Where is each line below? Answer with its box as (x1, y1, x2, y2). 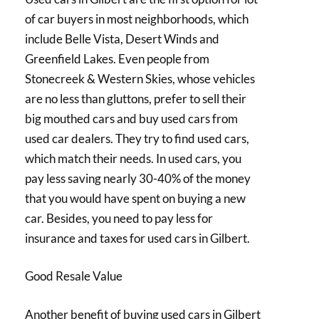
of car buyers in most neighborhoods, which (25, 11, 249, 26)
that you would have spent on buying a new (25, 190, 246, 206)
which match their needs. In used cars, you (25, 150, 241, 166)
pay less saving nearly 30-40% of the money (25, 170, 251, 186)
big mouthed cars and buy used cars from (25, 110, 238, 126)
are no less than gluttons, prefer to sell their (25, 90, 246, 106)
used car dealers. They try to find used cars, (25, 130, 249, 146)
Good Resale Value (25, 268, 122, 284)
